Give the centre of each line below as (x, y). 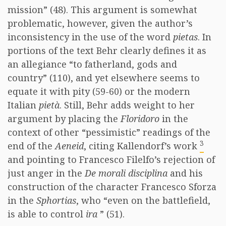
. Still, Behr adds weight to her (127, 105)
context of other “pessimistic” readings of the (109, 132)
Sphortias (56, 200)
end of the (31, 146)
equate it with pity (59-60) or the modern (99, 91)
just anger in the (46, 173)
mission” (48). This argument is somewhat (102, 10)
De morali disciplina (126, 173)
